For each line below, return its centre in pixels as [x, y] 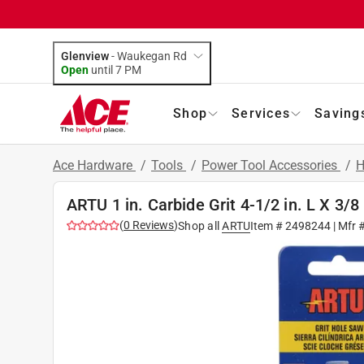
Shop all [199, 225]
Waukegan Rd [152, 56]
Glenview [85, 56]
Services [261, 113]
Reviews [152, 225]
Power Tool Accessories [271, 165]
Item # [268, 225]
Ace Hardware [94, 165]
